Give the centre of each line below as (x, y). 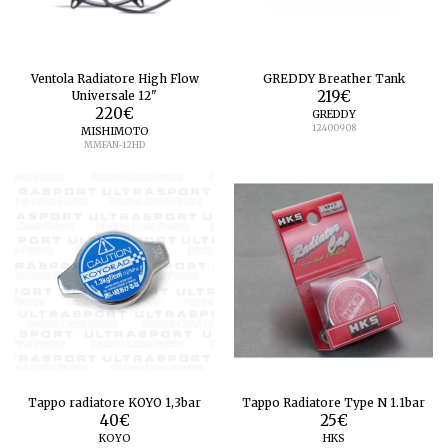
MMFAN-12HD (114, 144)
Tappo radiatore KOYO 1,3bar (114, 402)
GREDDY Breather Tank (333, 78)
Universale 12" (114, 95)
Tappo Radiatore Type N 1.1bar (333, 402)
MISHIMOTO (114, 131)
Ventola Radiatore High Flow (114, 78)
